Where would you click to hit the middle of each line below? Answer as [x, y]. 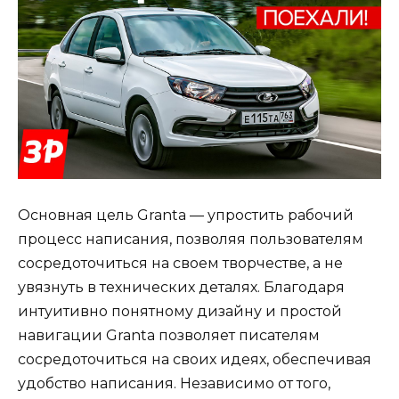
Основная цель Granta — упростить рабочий [186, 215]
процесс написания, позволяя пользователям [191, 239]
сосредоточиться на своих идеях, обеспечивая [195, 359]
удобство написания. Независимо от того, [174, 383]
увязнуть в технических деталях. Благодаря [181, 287]
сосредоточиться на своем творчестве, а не [180, 263]
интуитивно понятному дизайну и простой [180, 311]
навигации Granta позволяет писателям [169, 335]
